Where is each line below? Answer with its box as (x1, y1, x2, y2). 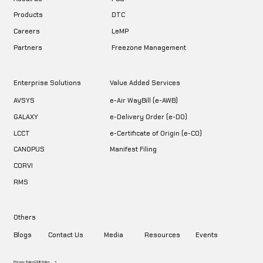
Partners (13, 43, 42, 52)
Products (13, 11, 43, 19)
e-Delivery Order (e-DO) (110, 112, 188, 121)
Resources (144, 230, 181, 239)
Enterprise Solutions (13, 78, 81, 87)
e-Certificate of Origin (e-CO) (110, 129, 203, 137)
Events (195, 230, 218, 239)
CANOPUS (13, 145, 45, 154)
